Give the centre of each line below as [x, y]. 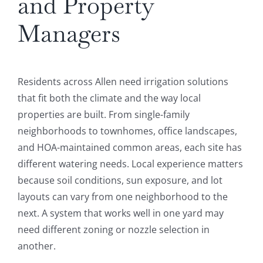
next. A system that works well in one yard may [120, 213]
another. [36, 246]
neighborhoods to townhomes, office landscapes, [127, 131]
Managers [69, 34]
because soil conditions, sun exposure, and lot [120, 181]
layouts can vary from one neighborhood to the [122, 197]
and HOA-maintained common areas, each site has [129, 148]
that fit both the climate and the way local [109, 98]
